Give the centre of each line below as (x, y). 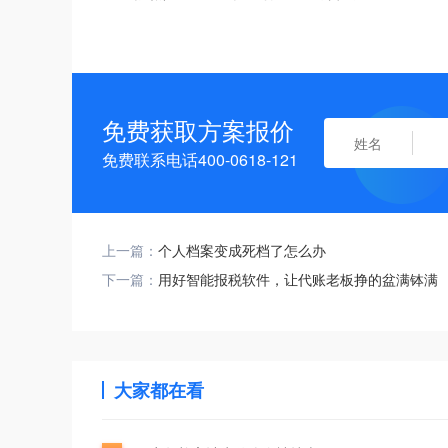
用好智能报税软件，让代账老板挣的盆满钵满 (298, 279)
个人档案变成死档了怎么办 (242, 250)
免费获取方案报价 (198, 129)
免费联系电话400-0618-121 (200, 159)
